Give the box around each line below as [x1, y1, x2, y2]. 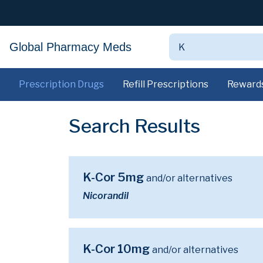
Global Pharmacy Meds [9, 41, 131, 53]
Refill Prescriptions [123, 79, 208, 90]
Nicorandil [83, 190, 129, 201]
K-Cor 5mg [83, 170, 146, 184]
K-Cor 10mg [83, 242, 152, 256]
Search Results [69, 114, 200, 137]
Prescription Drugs [19, 79, 104, 90]
